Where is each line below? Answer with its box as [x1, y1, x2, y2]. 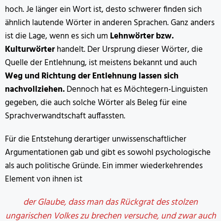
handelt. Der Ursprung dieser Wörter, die [57, 43, 203, 57]
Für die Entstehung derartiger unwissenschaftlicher [5, 133, 186, 147]
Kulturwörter [5, 43, 57, 57]
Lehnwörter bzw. [110, 30, 174, 43]
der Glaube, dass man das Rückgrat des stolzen [23, 195, 198, 210]
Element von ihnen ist [5, 173, 82, 186]
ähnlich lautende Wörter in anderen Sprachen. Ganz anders [5, 16, 215, 30]
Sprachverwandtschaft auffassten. [5, 110, 125, 123]
